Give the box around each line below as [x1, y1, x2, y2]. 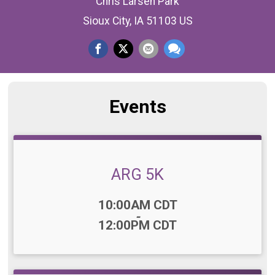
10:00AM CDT [98, 197, 177, 212]
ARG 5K [111, 165, 164, 184]
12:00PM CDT [98, 217, 177, 233]
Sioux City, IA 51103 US [82, 15, 193, 28]
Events [109, 95, 166, 117]
